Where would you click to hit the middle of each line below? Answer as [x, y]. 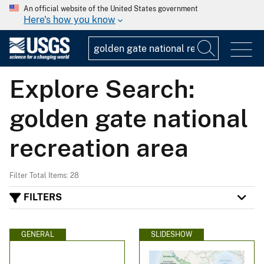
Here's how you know [70, 20]
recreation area [99, 147]
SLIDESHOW [171, 234]
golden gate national [129, 118]
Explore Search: [102, 88]
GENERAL [38, 234]
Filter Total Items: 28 [44, 175]
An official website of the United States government [111, 9]
